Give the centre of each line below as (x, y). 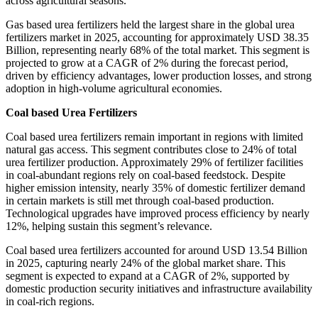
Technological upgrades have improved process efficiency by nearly (158, 214)
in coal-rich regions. (50, 302)
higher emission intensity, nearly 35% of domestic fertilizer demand (155, 188)
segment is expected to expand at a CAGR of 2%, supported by (148, 276)
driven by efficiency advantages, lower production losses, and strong (159, 76)
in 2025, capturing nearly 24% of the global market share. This (146, 263)
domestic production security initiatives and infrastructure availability (159, 289)
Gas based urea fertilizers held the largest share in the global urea (150, 25)
